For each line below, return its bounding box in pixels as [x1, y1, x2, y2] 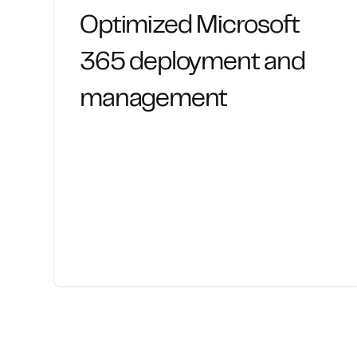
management [80, 89, 228, 111]
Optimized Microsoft [80, 16, 300, 37]
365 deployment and [80, 53, 305, 74]
